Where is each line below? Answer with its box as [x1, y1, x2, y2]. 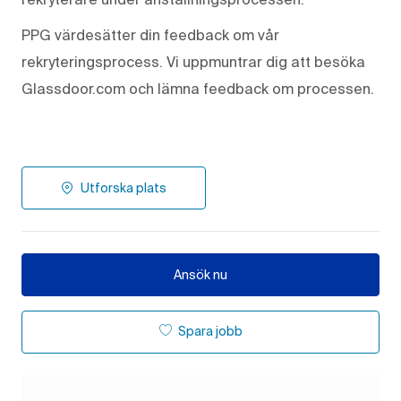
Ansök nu [174, 267, 227, 282]
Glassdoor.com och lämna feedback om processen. [21, 80, 374, 97]
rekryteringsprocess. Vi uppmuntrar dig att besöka [21, 53, 365, 70]
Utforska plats [81, 180, 166, 195]
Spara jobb [177, 323, 243, 338]
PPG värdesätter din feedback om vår [21, 26, 279, 43]
